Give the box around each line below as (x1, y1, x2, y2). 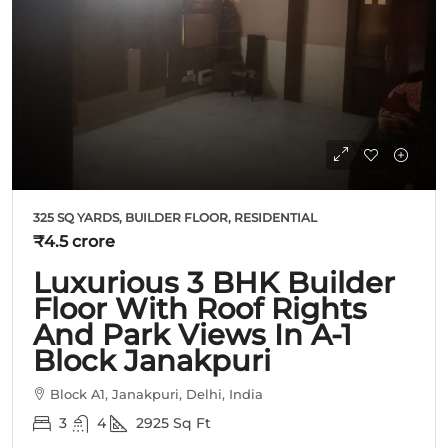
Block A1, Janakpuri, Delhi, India (50, 385, 263, 402)
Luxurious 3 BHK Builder (33, 264, 395, 300)
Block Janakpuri (33, 342, 271, 378)
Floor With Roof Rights (33, 290, 367, 326)
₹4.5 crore (33, 231, 115, 251)
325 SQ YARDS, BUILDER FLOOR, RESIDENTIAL (33, 209, 317, 225)
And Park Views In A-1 (33, 316, 352, 352)
